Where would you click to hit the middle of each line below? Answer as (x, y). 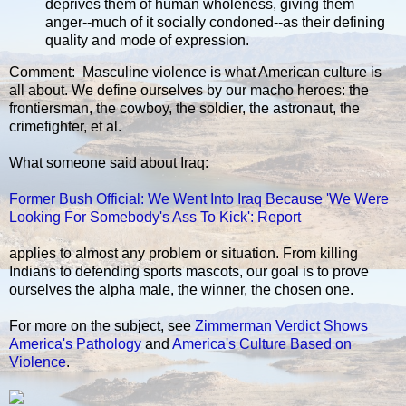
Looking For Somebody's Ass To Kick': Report (155, 217)
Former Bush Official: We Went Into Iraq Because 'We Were (199, 199)
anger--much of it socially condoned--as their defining (215, 22)
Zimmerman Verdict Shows (281, 326)
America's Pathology (75, 344)
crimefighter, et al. (65, 127)
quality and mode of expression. (147, 40)
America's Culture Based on (262, 344)
